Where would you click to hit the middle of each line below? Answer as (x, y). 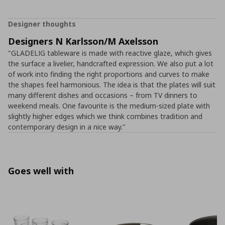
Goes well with (41, 171)
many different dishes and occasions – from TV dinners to (103, 95)
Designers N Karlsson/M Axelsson (83, 41)
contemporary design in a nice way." (67, 127)
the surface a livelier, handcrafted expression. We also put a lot (111, 64)
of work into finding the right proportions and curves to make (109, 74)
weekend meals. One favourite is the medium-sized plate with (109, 106)
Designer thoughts (42, 24)
